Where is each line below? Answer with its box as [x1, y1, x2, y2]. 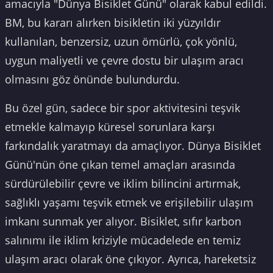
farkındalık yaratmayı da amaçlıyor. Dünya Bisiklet [5, 138, 261, 154]
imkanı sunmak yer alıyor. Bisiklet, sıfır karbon [5, 214, 241, 229]
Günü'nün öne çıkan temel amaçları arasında [5, 157, 235, 172]
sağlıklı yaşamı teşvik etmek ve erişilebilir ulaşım [5, 195, 253, 210]
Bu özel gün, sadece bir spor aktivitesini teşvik [5, 101, 240, 116]
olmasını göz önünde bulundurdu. [5, 72, 180, 87]
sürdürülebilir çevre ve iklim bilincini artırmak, [5, 176, 241, 191]
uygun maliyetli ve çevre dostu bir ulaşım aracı [5, 53, 244, 68]
